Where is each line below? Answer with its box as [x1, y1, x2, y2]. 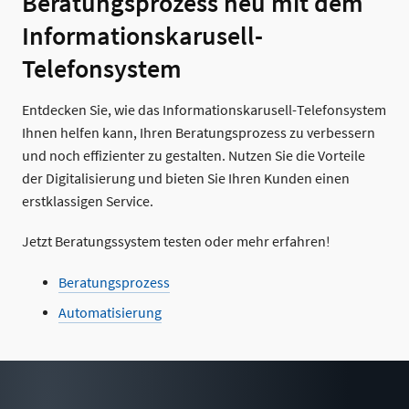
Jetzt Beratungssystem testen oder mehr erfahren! [22, 233, 330, 252]
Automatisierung [58, 303, 162, 322]
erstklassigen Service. [22, 193, 153, 212]
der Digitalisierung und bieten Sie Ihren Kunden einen [22, 170, 350, 189]
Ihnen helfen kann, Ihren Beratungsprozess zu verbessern [22, 124, 375, 143]
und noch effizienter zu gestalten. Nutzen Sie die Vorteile [22, 147, 365, 166]
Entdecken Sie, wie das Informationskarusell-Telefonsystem [22, 101, 386, 121]
